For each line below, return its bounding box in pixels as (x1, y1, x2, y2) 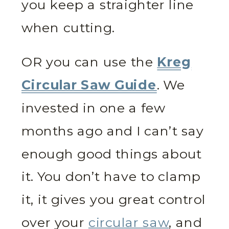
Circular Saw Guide (21, 77, 157, 93)
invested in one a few (21, 100, 166, 116)
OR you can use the (21, 54, 157, 70)
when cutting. (21, 19, 114, 36)
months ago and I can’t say (21, 123, 204, 139)
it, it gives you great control (21, 191, 206, 208)
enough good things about (21, 146, 202, 162)
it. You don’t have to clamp (21, 168, 201, 185)
